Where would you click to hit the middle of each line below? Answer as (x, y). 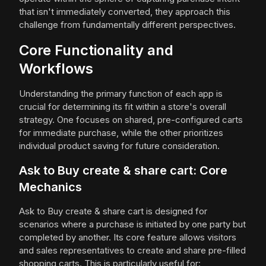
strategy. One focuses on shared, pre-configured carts (131, 120)
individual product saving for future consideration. (119, 146)
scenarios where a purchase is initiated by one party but (132, 224)
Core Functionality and (96, 50)
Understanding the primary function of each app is (121, 94)
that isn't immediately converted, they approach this (125, 12)
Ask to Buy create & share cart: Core (123, 171)
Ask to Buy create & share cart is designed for (113, 211)
